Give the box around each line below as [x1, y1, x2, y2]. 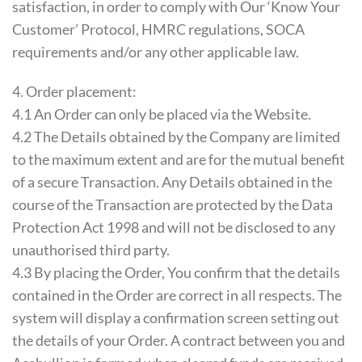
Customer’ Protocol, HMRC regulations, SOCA [12, 20, 305, 39]
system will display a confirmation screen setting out [12, 308, 339, 326]
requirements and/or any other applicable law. [12, 43, 299, 61]
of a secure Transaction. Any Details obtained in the [12, 172, 332, 191]
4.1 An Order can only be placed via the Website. [12, 104, 311, 123]
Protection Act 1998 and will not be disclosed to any [12, 217, 335, 236]
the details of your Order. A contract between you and [12, 330, 345, 349]
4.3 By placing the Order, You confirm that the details [12, 263, 340, 281]
